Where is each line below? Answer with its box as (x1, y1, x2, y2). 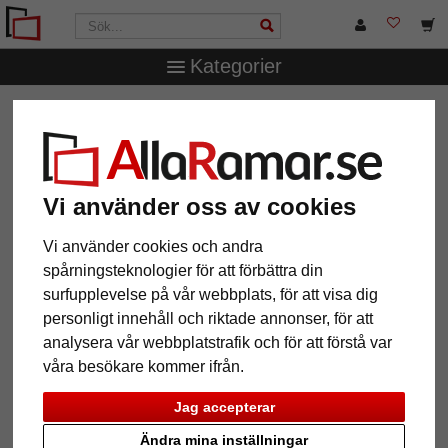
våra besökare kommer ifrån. (43, 358, 245, 376)
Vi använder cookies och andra (43, 238, 264, 256)
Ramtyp (137, 103, 186, 119)
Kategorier (189, 55, 282, 77)
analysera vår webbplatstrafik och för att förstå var (43, 334, 393, 352)
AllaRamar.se (29, 103, 113, 119)
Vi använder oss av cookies (43, 193, 357, 221)
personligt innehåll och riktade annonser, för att (43, 310, 374, 328)
